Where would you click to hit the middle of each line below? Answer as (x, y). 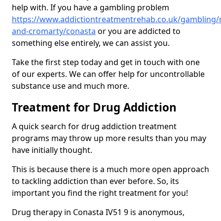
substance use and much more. (71, 86)
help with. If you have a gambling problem (91, 8)
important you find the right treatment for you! (100, 193)
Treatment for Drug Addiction (94, 108)
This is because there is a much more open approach (110, 169)
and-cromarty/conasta (54, 31)
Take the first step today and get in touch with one (106, 62)
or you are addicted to (138, 31)
